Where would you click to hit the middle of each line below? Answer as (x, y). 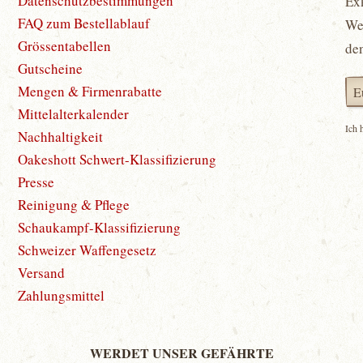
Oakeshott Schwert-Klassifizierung (117, 159)
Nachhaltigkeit (61, 136)
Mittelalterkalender (74, 113)
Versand (42, 272)
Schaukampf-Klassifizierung (100, 227)
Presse (36, 181)
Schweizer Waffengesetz (88, 250)
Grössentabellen (65, 45)
